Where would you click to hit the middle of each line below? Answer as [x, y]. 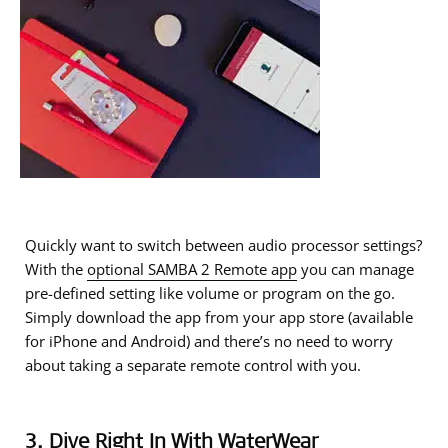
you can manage [355, 269]
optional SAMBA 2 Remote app [192, 269]
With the [56, 269]
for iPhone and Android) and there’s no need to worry [209, 341]
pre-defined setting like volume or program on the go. [210, 293]
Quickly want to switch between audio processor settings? [223, 245]
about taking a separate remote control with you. [193, 365]
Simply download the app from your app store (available [219, 317]
